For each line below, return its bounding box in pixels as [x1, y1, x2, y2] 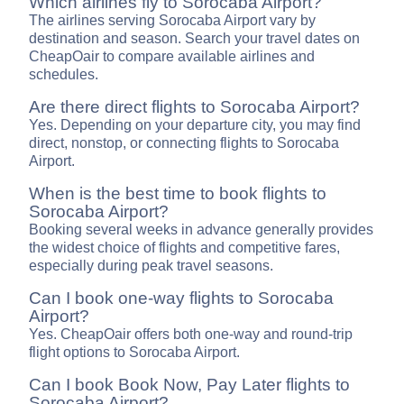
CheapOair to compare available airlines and [29, 49, 315, 65]
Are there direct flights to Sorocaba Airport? [29, 97, 360, 117]
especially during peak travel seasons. [29, 258, 273, 274]
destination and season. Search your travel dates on [29, 31, 360, 47]
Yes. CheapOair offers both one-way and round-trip [29, 326, 353, 343]
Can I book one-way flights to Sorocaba [29, 289, 334, 308]
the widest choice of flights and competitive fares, [29, 240, 340, 256]
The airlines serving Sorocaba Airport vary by [29, 13, 316, 29]
